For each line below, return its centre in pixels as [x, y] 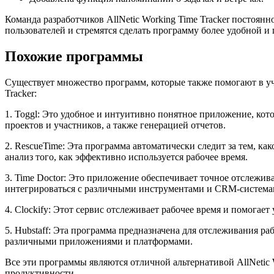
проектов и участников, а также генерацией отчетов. [115, 125]
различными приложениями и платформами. [99, 241]
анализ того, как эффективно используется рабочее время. [126, 157]
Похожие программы [74, 56]
